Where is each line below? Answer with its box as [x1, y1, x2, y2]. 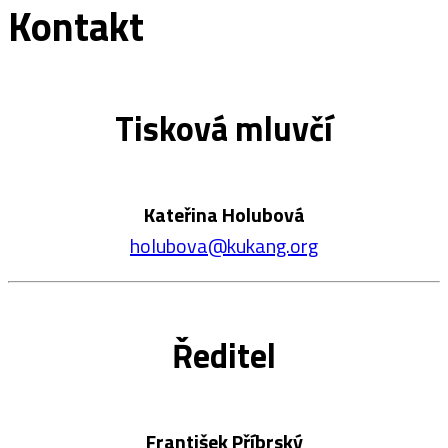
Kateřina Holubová [143, 199, 305, 231]
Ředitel [172, 328, 276, 381]
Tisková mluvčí [115, 102, 333, 155]
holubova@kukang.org [130, 230, 318, 262]
